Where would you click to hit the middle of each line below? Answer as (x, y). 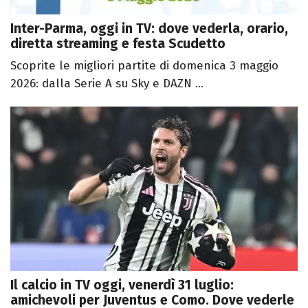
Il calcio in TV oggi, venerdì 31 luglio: (122, 285)
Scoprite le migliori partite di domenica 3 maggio (144, 66)
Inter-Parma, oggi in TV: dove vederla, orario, (149, 29)
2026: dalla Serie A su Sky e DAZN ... (107, 84)
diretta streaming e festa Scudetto (118, 44)
